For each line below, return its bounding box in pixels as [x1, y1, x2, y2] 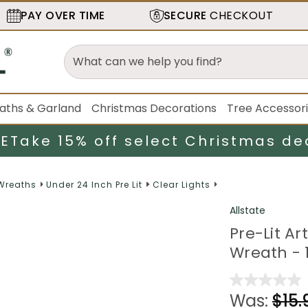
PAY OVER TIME [21, 8, 105, 23]
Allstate [230, 203, 266, 217]
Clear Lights [152, 178, 210, 190]
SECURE [163, 8, 207, 23]
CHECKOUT [206, 8, 274, 23]
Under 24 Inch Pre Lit [46, 178, 143, 190]
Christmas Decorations [91, 100, 217, 116]
